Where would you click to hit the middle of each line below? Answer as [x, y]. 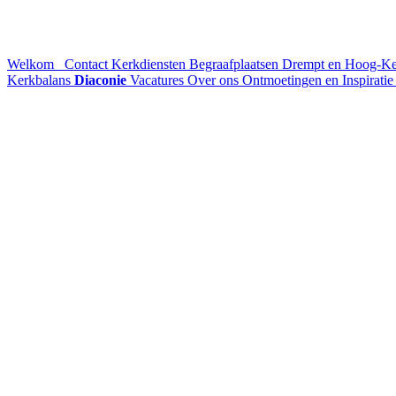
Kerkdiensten [150, 64]
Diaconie [100, 80]
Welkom [32, 64]
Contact [86, 64]
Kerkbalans [41, 80]
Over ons [215, 80]
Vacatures [159, 80]
